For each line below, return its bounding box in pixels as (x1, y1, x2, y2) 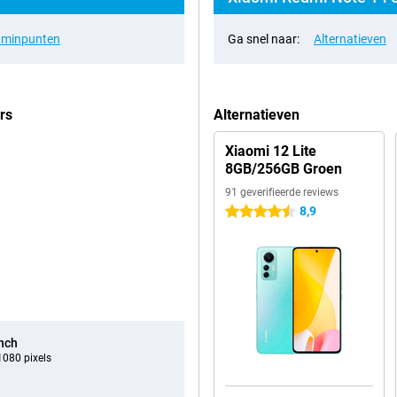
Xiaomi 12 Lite (225, 143, 316, 160)
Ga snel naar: (228, 32, 300, 46)
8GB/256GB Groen (225, 160, 342, 177)
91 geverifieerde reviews (225, 186, 339, 198)
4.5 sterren (225, 205, 284, 219)
